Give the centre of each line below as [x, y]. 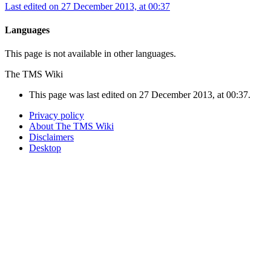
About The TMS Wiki [71, 126]
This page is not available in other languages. [90, 54]
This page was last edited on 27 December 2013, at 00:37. [140, 95]
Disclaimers [51, 137]
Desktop [45, 148]
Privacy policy [57, 116]
